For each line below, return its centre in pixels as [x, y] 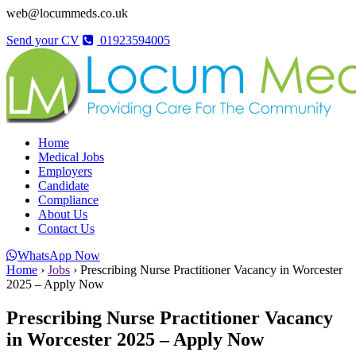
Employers [65, 171]
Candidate [64, 186]
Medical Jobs [71, 157]
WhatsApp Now [59, 255]
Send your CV [43, 40]
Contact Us [66, 228]
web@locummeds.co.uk [67, 13]
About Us [63, 214]
